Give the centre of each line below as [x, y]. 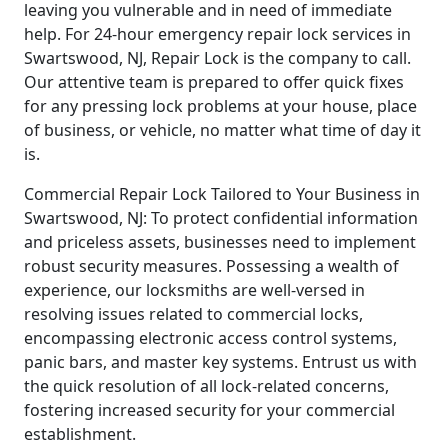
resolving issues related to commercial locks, [193, 314]
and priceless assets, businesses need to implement [220, 242]
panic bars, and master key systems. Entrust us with [220, 362]
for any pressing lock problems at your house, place [220, 106]
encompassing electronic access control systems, [210, 338]
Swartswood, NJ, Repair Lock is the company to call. [217, 58]
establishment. [80, 434]
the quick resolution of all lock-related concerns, [206, 386]
